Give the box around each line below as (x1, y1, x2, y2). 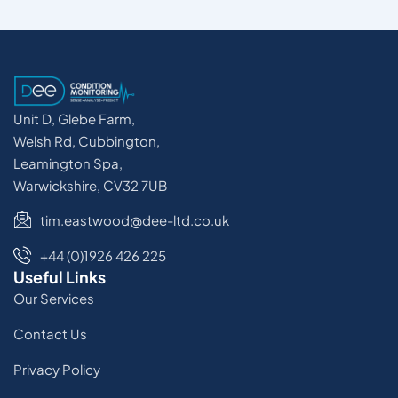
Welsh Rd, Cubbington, (13, 131, 160, 149)
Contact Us (13, 324, 87, 342)
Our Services (13, 289, 94, 306)
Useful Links (13, 266, 106, 287)
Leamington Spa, (13, 154, 123, 171)
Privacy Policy (13, 360, 100, 378)
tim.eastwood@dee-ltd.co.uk (40, 211, 229, 228)
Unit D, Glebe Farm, (13, 109, 135, 127)
